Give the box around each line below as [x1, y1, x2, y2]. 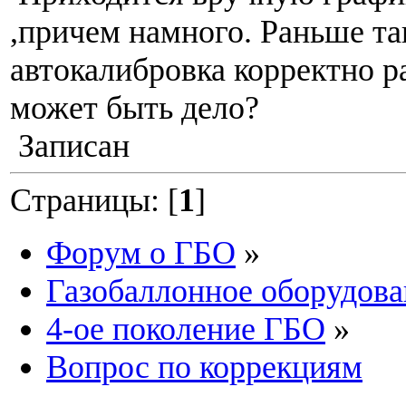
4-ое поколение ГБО [46, 311, 325, 348]
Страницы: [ [10, 182, 179, 219]
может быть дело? [10, 90, 259, 127]
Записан [10, 128, 130, 165]
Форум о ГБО [46, 235, 236, 272]
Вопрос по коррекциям [46, 349, 362, 386]
